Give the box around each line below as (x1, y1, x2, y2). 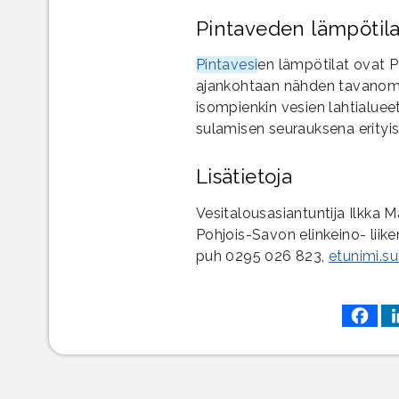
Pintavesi (195, 56, 258, 74)
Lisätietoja (195, 165, 293, 189)
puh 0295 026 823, (195, 248, 330, 265)
